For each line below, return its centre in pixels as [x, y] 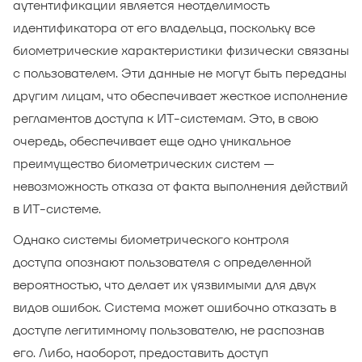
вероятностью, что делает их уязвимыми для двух [164, 284]
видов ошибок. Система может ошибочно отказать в [175, 307]
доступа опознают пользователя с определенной [162, 262]
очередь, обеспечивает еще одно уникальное [152, 141]
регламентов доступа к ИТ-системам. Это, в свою [166, 118]
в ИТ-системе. [57, 208]
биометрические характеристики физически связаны [181, 50]
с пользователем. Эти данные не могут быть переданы [180, 73]
